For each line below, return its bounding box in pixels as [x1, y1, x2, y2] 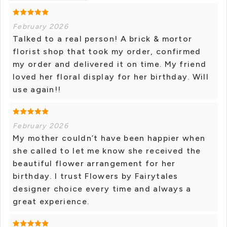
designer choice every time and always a [13, 184, 192, 194]
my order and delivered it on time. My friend [13, 59, 207, 69]
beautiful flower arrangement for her [13, 159, 176, 169]
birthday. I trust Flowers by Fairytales [13, 171, 178, 181]
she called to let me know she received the [13, 146, 201, 156]
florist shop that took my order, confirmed [13, 47, 201, 57]
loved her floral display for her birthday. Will [13, 72, 209, 82]
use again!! [13, 85, 61, 95]
